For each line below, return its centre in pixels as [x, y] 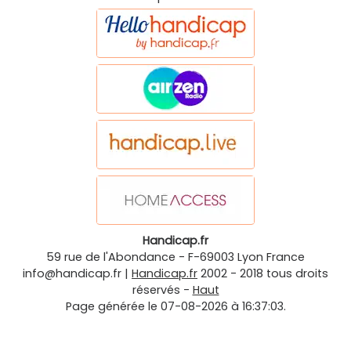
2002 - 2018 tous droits [264, 274]
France [286, 257]
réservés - [162, 290]
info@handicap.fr [72, 274]
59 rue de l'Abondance [111, 257]
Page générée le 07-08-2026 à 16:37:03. [175, 307]
